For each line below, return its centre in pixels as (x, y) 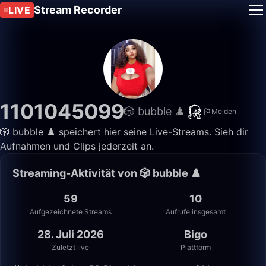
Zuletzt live (70, 247)
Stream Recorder (78, 10)
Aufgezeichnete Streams (70, 212)
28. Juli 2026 (70, 234)
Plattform (196, 247)
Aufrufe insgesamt (196, 212)
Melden (224, 111)
